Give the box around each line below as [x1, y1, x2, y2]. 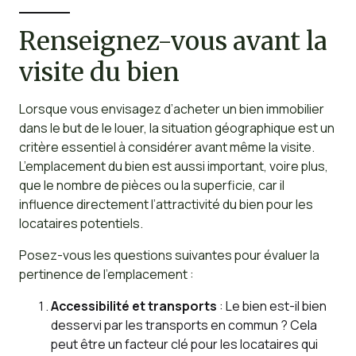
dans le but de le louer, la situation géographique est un [18, 119, 335, 137]
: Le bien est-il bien [216, 296, 327, 315]
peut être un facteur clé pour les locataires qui [50, 335, 318, 353]
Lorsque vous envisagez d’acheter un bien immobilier [18, 100, 324, 118]
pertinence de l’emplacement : [18, 265, 194, 283]
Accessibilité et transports [50, 296, 217, 315]
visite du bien [18, 56, 180, 89]
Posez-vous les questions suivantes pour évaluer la [18, 246, 319, 264]
